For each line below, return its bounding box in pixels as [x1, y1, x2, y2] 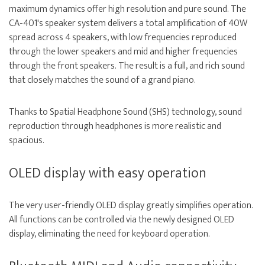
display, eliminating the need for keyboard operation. [9, 226, 210, 243]
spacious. [9, 132, 44, 149]
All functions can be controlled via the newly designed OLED [9, 212, 234, 228]
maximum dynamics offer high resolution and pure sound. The [9, 1, 246, 18]
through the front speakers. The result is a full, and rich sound [9, 58, 245, 75]
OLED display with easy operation [9, 161, 206, 186]
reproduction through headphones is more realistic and [9, 118, 221, 135]
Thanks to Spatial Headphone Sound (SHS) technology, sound [9, 104, 242, 121]
